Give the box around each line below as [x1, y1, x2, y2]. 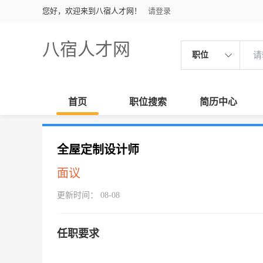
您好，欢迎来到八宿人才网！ [42, 6, 141, 15]
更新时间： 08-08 [57, 191, 120, 200]
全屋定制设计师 [57, 143, 139, 156]
